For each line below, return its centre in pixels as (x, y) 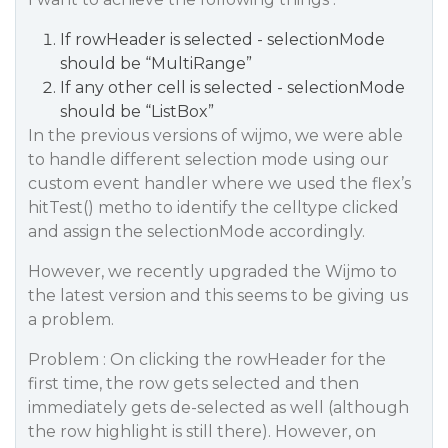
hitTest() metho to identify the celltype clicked (213, 207)
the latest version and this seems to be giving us (218, 295)
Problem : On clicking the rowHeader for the (207, 359)
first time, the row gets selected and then (193, 383)
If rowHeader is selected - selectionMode (222, 39)
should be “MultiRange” (156, 63)
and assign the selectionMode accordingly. (196, 231)
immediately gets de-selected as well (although (218, 407)
